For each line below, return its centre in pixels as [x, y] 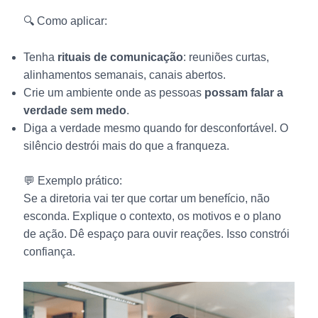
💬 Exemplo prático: [72, 180]
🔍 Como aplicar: [65, 21]
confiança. [49, 251]
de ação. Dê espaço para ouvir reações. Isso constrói [156, 234]
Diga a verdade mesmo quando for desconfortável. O [155, 128]
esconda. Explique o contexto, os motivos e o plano [152, 216]
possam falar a [243, 92]
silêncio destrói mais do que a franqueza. [126, 146]
